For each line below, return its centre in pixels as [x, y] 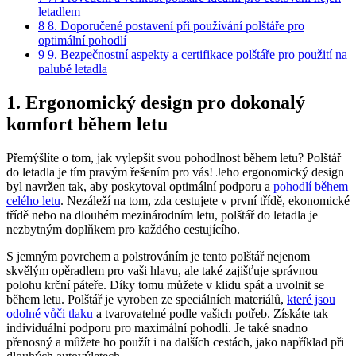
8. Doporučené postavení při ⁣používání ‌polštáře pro [174, 25]
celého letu [33, 200]
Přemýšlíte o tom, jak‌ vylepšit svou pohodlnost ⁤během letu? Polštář [174, 157]
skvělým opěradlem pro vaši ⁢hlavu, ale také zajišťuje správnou [162, 270]
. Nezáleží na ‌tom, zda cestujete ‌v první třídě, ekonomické [205, 200]
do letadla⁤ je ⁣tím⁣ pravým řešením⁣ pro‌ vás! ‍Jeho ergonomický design [175, 172]
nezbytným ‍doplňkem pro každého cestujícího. [123, 229]
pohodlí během [311, 186]
